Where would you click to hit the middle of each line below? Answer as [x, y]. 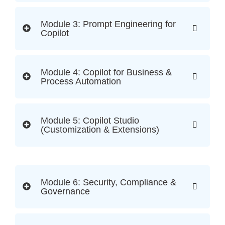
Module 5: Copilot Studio [90, 121]
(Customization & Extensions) [100, 130]
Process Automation [81, 82]
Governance [65, 192]
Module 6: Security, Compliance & [108, 183]
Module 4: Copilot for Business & [106, 73]
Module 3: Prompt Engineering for [108, 24]
